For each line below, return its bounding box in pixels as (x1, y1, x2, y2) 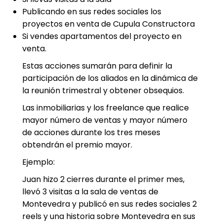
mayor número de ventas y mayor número (22, 114, 187, 126)
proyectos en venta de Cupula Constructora (22, 18, 195, 30)
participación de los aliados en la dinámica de (22, 73, 198, 84)
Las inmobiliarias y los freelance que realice (22, 102, 189, 113)
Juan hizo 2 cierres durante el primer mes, (22, 174, 184, 185)
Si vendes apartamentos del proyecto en (22, 31, 182, 42)
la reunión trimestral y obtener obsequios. (22, 85, 184, 96)
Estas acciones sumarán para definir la (22, 60, 172, 72)
